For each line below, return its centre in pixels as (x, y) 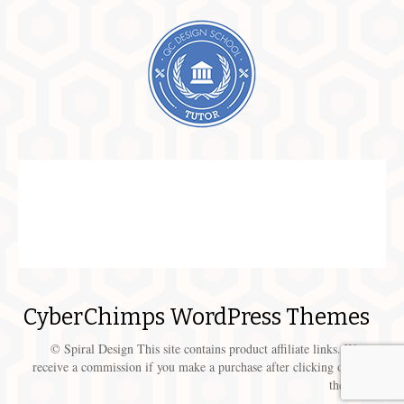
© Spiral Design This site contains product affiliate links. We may (218, 349)
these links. (358, 385)
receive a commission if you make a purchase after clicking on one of (209, 367)
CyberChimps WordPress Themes (196, 318)
